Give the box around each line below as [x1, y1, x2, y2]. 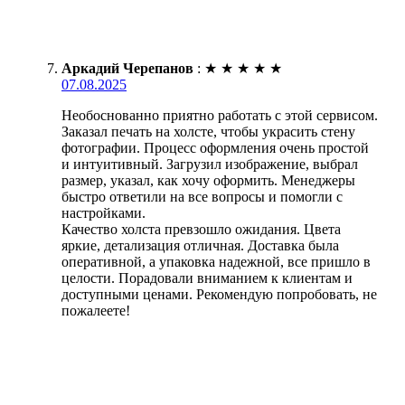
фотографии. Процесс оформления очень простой [61, 139, 369, 155]
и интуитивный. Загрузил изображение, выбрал [61, 155, 358, 172]
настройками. [61, 204, 146, 221]
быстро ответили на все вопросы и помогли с [61, 188, 343, 204]
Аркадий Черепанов [61, 60, 193, 76]
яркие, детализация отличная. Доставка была [61, 237, 339, 253]
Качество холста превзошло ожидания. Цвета [61, 221, 341, 237]
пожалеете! [61, 302, 130, 318]
